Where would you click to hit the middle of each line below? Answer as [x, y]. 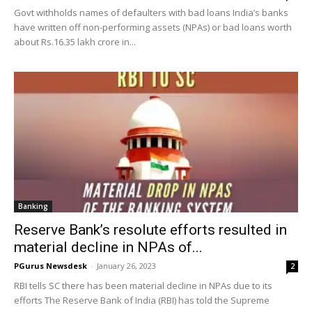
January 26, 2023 [126, 265]
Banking [33, 206]
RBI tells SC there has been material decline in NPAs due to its [143, 285]
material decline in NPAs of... [108, 247]
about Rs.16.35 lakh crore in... [75, 42]
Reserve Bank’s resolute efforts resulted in [150, 229]
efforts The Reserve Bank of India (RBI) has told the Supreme [142, 300]
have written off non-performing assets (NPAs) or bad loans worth [153, 28]
